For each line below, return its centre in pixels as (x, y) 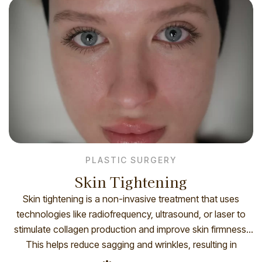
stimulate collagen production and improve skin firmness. (131, 230)
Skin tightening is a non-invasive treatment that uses (131, 199)
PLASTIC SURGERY (131, 160)
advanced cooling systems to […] (131, 10)
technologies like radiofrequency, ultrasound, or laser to (131, 214)
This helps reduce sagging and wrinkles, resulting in (131, 245)
